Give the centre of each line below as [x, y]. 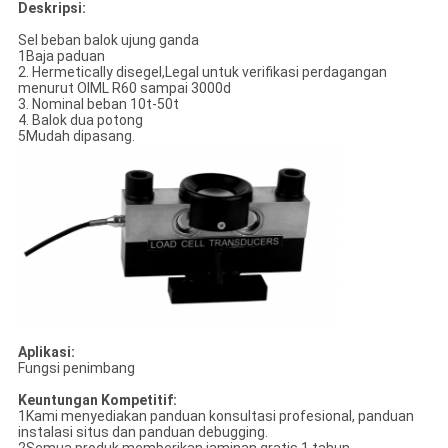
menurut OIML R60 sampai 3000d [124, 87]
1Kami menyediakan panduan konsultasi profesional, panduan [215, 415]
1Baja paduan [61, 55]
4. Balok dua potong [80, 119]
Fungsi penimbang [76, 367]
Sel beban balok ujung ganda [108, 39]
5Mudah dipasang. [76, 135]
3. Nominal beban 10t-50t [98, 103]
